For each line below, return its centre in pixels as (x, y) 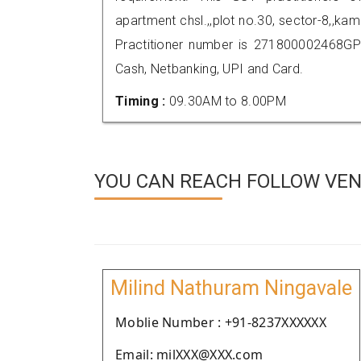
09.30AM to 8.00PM (227, 101)
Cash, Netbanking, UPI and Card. (210, 69)
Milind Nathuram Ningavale (231, 288)
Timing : (142, 101)
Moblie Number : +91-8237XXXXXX (221, 322)
